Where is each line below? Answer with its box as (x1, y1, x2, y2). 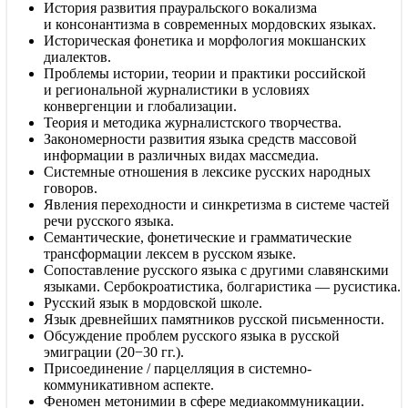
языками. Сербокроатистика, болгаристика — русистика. (44, 278, 401, 294)
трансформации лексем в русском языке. (44, 245, 296, 261)
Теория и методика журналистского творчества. (44, 114, 342, 130)
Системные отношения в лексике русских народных (44, 163, 371, 179)
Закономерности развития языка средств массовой (44, 130, 357, 147)
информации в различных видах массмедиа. (44, 147, 319, 163)
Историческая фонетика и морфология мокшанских (44, 32, 366, 48)
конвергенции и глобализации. (44, 97, 237, 114)
